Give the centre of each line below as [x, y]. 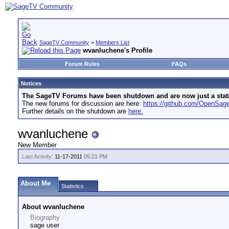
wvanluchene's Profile [118, 50]
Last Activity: [38, 156]
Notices [31, 83]
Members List [112, 42]
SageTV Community [64, 42]
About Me [36, 183]
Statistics [73, 186]
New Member [37, 145]
